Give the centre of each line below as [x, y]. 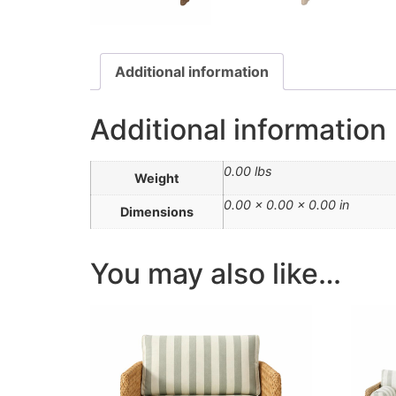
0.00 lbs [248, 171]
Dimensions [157, 212]
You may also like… [216, 274]
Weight [157, 179]
